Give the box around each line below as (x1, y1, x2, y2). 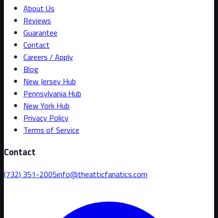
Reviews (23, 14, 51, 26)
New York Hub (23, 99, 70, 111)
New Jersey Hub (23, 75, 76, 87)
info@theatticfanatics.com (57, 168, 147, 181)
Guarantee (23, 26, 57, 38)
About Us (23, 2, 54, 14)
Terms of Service (23, 124, 79, 136)
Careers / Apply (23, 51, 73, 63)
